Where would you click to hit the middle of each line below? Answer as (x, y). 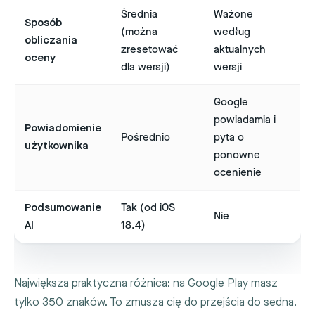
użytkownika (57, 146)
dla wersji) (146, 67)
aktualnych (240, 49)
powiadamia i (245, 120)
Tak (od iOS (148, 207)
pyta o (229, 137)
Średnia (139, 14)
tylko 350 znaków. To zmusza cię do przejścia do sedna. (155, 302)
